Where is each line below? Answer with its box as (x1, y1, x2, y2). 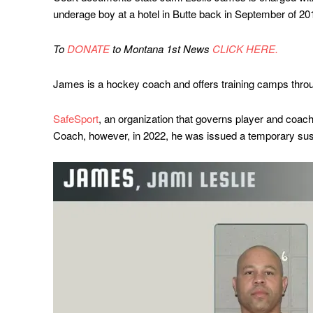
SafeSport (53, 111, 99, 126)
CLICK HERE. (212, 41, 278, 57)
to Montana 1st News (110, 41, 212, 57)
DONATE (67, 41, 110, 57)
